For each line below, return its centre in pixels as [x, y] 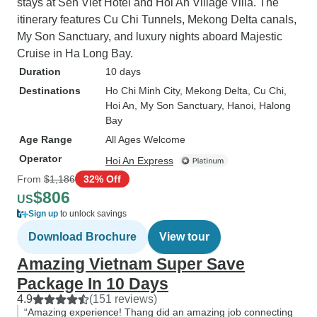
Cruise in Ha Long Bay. [75, 53]
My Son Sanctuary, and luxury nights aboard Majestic [150, 36]
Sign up [43, 214]
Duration [40, 71]
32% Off [102, 179]
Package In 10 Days [93, 284]
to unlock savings [92, 214]
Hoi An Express [139, 161]
